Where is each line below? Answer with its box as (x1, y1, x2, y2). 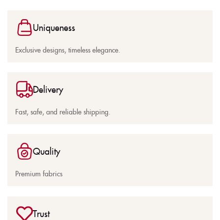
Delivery (33, 82, 63, 95)
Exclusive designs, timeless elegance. (15, 44, 120, 55)
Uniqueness (33, 21, 75, 33)
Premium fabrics (15, 168, 62, 178)
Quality (33, 144, 60, 157)
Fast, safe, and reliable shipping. (15, 106, 110, 116)
